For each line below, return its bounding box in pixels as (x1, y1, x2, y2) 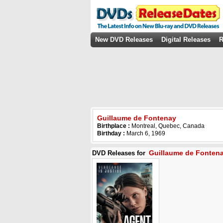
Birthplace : (97, 122, 131, 129)
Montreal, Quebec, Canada (131, 122, 205, 129)
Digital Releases (161, 36, 211, 43)
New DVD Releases (95, 36, 153, 43)
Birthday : (97, 130, 125, 137)
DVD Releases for (92, 149, 147, 157)
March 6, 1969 (125, 130, 165, 137)
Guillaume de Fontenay (97, 114, 176, 122)
